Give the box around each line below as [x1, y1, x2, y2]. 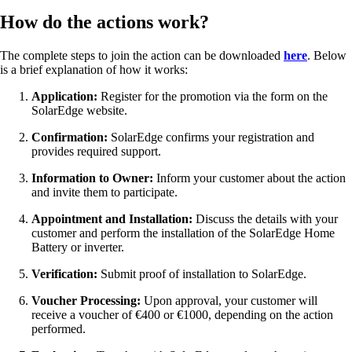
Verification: [31, 267, 101, 281]
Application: [31, 90, 101, 104]
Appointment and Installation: [31, 212, 196, 226]
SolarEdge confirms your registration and [111, 130, 314, 145]
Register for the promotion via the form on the [101, 90, 328, 104]
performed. [31, 322, 86, 336]
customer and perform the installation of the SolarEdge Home [31, 226, 335, 240]
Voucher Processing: [31, 294, 144, 308]
